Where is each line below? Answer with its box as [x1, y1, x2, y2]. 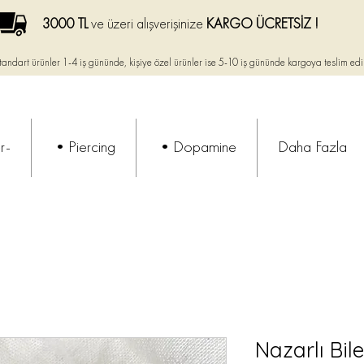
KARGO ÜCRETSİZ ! [206, 17, 318, 32]
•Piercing [52, 140, 115, 156]
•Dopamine [157, 140, 236, 156]
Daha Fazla [278, 140, 347, 156]
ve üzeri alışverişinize [91, 17, 206, 32]
